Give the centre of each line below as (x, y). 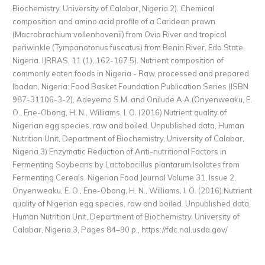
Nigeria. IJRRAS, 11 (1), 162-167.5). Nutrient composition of (118, 60)
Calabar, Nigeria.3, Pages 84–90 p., (76, 229)
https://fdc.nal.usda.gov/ (185, 229)
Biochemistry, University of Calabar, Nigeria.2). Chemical (113, 8)
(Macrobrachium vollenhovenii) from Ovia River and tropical (119, 34)
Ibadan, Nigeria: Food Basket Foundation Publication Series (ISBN (130, 86)
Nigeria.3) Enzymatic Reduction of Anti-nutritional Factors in (119, 151)
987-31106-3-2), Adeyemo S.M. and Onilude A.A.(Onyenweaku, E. (132, 99)
